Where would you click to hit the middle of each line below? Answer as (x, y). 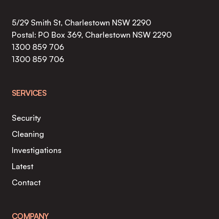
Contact (26, 182)
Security (26, 118)
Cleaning (28, 134)
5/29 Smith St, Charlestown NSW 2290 (81, 22)
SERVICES (29, 93)
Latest (22, 166)
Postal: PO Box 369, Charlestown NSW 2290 (92, 34)
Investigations (37, 150)
